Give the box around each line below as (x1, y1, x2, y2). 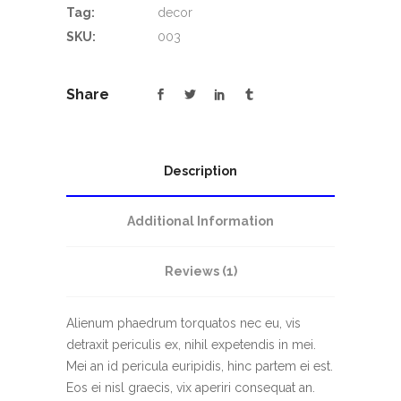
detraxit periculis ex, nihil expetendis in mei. (66, 337, 316, 353)
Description (164, 164, 237, 179)
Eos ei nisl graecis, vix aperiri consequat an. (66, 380, 315, 396)
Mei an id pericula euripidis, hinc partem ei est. (66, 359, 333, 374)
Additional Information (127, 214, 274, 229)
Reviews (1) (164, 264, 237, 279)
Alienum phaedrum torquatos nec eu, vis (66, 316, 301, 331)
